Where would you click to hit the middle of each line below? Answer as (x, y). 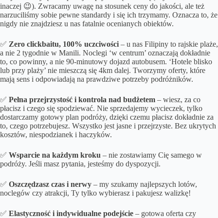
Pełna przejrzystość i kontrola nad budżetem (82, 99)
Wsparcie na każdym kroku (55, 155)
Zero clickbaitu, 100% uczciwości (64, 44)
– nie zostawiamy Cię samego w (151, 155)
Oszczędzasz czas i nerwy (50, 184)
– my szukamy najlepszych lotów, (144, 184)
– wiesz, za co (178, 99)
